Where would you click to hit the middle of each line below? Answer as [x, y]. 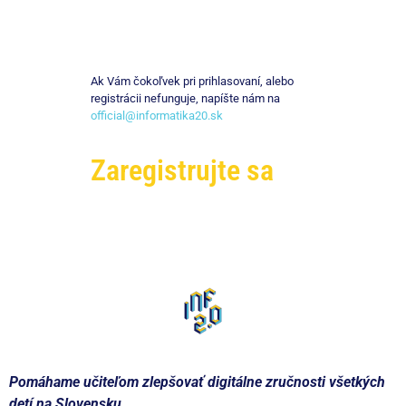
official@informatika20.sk [157, 115]
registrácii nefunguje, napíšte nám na [185, 98]
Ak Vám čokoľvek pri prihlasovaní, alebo [192, 81]
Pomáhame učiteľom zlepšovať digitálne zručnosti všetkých [197, 382]
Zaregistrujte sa [182, 171]
